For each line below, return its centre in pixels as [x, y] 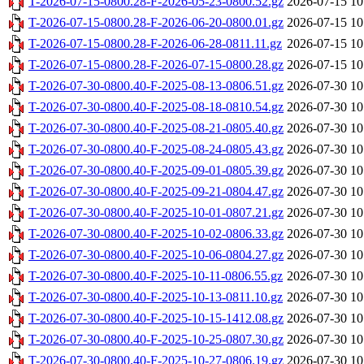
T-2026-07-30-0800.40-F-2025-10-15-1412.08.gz [156, 318]
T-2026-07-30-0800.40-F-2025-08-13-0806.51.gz [156, 86]
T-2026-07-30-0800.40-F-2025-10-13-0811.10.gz [156, 297]
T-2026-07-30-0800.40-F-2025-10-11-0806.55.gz [156, 276]
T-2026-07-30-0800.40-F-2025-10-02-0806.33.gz [156, 234]
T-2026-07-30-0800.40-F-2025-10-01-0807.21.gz [156, 213]
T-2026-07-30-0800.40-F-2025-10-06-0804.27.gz [156, 255]
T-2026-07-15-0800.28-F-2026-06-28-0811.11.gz [155, 44]
